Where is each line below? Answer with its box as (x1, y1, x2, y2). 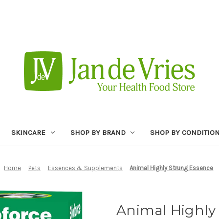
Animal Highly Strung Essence (130, 164, 214, 172)
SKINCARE (11, 128, 45, 137)
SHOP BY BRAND (70, 128, 126, 137)
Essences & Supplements (47, 164, 123, 172)
